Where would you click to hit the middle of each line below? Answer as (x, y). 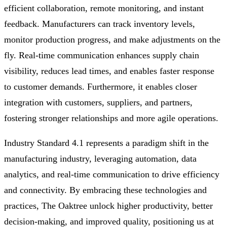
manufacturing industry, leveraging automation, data (100, 159)
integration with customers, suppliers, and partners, (98, 103)
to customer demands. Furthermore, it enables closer (101, 87)
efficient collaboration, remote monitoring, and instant (104, 8)
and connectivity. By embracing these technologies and (105, 190)
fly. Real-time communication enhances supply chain (102, 55)
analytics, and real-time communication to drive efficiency (112, 175)
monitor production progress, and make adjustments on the (112, 40)
